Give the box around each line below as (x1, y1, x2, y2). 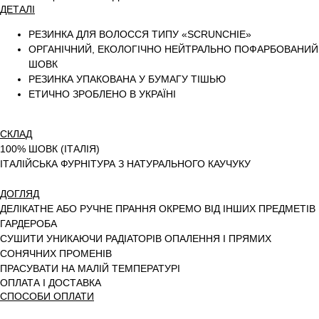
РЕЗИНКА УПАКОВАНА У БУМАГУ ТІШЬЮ (28, 73, 226, 85)
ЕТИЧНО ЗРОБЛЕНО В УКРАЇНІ (28, 88, 176, 100)
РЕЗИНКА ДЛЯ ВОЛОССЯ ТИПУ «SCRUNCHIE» (28, 28, 251, 41)
